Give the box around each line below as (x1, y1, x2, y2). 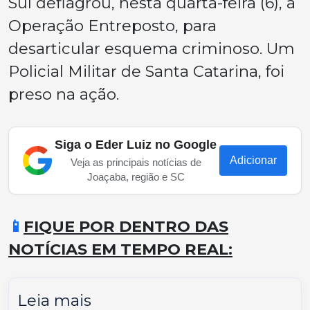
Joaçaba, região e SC (86, 171, 185, 183)
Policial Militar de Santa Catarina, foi (8, 62, 284, 81)
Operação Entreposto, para (8, 16, 217, 35)
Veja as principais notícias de (70, 156, 201, 168)
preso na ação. (8, 84, 119, 104)
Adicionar (230, 154, 277, 166)
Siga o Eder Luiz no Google (55, 138, 217, 152)
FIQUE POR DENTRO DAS (24, 217, 228, 236)
